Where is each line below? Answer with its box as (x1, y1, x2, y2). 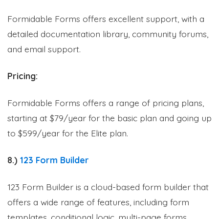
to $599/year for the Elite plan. (7, 127, 128, 138)
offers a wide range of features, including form (7, 196, 189, 207)
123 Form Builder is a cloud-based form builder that (7, 181, 209, 192)
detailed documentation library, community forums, (7, 28, 208, 39)
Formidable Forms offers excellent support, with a (7, 13, 204, 24)
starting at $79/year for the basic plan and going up (7, 112, 212, 123)
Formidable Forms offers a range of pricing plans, (7, 97, 204, 108)
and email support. (7, 43, 81, 54)
